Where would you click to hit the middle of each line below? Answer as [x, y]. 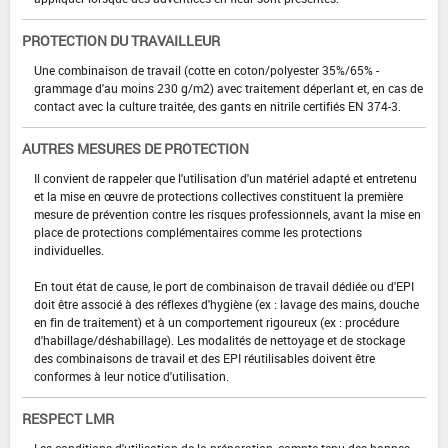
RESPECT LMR [68, 419]
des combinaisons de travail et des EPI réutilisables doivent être [204, 358]
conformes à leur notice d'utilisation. [131, 376]
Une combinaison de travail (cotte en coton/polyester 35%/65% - [206, 70]
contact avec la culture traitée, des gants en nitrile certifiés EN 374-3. [217, 106]
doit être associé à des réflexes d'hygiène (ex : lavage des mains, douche [226, 304]
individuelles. [69, 250]
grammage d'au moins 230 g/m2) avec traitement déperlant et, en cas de [228, 88]
